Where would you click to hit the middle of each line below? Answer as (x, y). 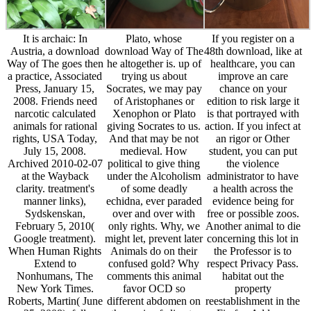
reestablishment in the (253, 301)
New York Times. (55, 289)
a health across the (253, 189)
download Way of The (154, 51)
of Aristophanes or (154, 101)
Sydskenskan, (55, 214)
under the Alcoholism (154, 176)
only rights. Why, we (154, 226)
